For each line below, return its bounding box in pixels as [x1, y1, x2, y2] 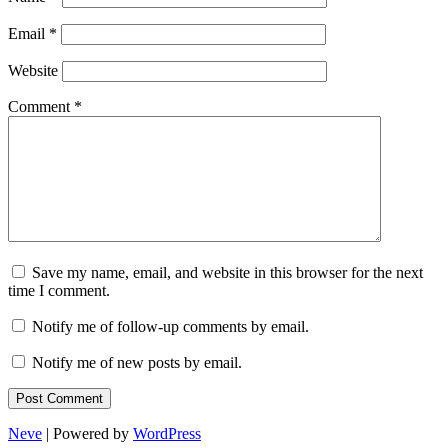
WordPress [133, 425, 201, 443]
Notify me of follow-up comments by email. [32, 318, 309, 336]
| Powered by [42, 425, 133, 443]
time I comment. [8, 282, 110, 300]
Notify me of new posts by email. [32, 354, 242, 372]
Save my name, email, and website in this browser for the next [32, 264, 423, 282]
